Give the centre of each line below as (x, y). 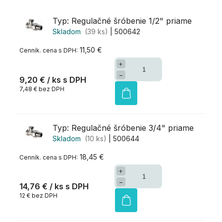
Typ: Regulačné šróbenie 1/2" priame (122, 21)
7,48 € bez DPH (42, 89)
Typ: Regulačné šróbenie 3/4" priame (123, 128)
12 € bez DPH (38, 196)
